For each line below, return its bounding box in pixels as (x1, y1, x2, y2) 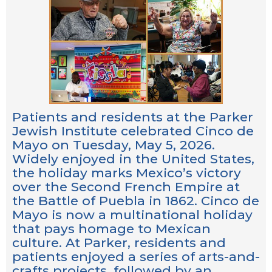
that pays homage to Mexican (12, 220, 211, 236)
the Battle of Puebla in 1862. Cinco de (12, 192, 259, 208)
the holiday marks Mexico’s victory (12, 165, 241, 180)
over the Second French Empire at (12, 178, 240, 194)
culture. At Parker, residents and (12, 234, 226, 250)
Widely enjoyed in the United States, (12, 151, 254, 166)
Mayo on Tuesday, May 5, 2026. (12, 137, 215, 152)
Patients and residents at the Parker (12, 109, 253, 124)
